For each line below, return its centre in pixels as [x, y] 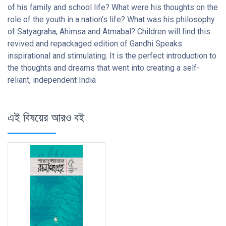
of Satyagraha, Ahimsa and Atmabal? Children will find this [109, 32]
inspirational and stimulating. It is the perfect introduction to [112, 56]
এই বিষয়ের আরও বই [46, 118]
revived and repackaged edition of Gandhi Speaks [95, 44]
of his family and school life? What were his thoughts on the [113, 8]
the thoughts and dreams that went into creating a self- [104, 68]
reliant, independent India [52, 80]
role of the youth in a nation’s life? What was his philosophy [111, 20]
